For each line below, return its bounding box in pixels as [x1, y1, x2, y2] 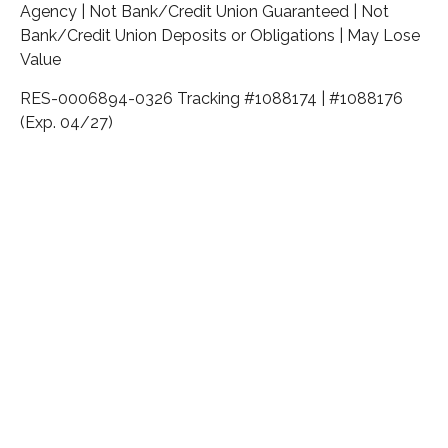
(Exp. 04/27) [20, 112, 113, 132]
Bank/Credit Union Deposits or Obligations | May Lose [20, 25, 420, 45]
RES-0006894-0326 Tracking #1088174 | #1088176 [20, 88, 403, 108]
